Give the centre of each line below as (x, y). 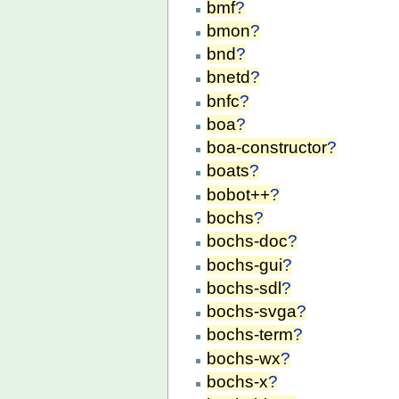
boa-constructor (267, 148)
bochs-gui (245, 265)
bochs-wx (244, 358)
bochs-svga (252, 312)
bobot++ (239, 194)
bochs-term (250, 335)
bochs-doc (248, 241)
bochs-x (238, 381)
